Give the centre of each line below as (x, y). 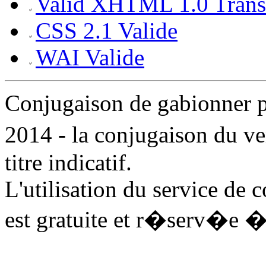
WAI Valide (90, 57)
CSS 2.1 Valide (107, 30)
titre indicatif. (68, 162)
